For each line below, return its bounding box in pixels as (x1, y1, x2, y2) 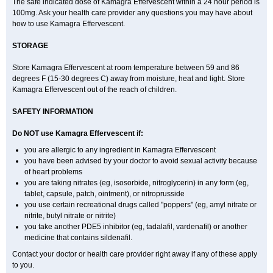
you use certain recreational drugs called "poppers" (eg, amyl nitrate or (24, 200, 257, 209)
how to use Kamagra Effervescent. (12, 19, 125, 28)
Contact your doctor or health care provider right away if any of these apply (12, 250, 257, 258)
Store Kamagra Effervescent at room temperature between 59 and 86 (12, 63, 239, 72)
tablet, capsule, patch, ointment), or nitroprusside (24, 190, 185, 198)
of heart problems (24, 168, 82, 176)
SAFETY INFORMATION (12, 107, 93, 116)
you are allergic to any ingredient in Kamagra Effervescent (24, 146, 216, 154)
